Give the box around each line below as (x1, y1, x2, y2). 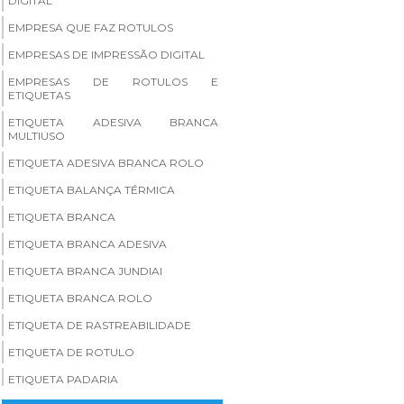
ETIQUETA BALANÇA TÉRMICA (8, 182, 175, 197)
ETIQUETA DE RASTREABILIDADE (8, 317, 191, 332)
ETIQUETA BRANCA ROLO (8, 290, 152, 305)
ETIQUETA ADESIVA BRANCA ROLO (8, 155, 204, 170)
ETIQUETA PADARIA (8, 372, 118, 386)
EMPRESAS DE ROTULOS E (8, 74, 218, 88)
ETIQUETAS (8, 87, 70, 102)
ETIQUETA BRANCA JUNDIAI (8, 263, 162, 278)
